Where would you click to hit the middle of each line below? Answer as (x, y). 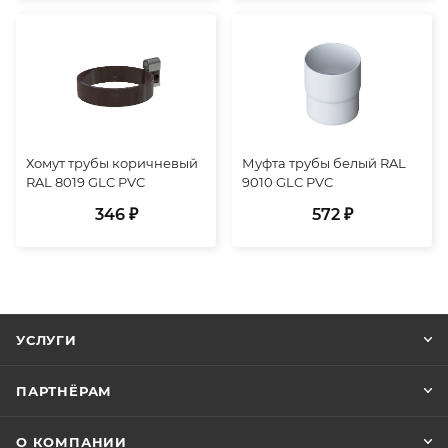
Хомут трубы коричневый (112, 162)
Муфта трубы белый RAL (324, 162)
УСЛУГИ (46, 340)
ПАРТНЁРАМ (64, 391)
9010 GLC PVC (287, 181)
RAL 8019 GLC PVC (85, 181)
